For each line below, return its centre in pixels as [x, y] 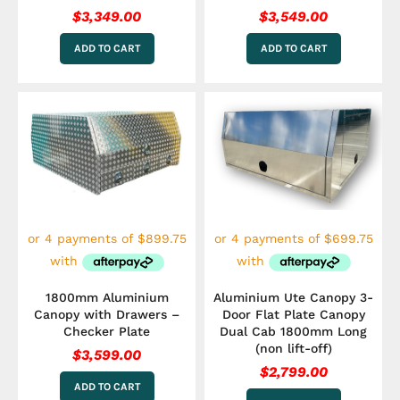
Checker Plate [107, 331]
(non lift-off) [293, 348]
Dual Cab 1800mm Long [293, 331]
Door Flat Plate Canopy [293, 314]
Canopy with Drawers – [107, 314]
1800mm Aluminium [107, 297]
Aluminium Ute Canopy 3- [293, 297]
